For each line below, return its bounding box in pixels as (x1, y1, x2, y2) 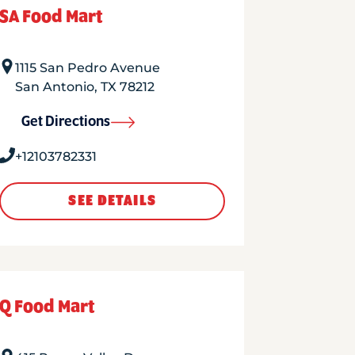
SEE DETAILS (68, 193, 156, 209)
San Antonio (14, 79, 94, 94)
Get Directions (21, 114, 110, 130)
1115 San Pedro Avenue (14, 60, 160, 75)
